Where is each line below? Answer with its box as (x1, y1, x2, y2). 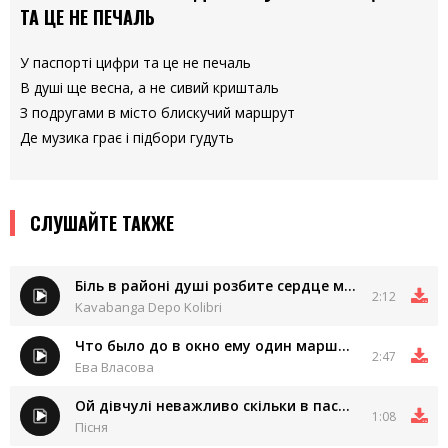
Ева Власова (75, 358, 154, 376)
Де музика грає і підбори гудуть (20, 128, 234, 147)
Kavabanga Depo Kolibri (75, 298, 222, 316)
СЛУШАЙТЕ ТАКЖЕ (30, 210, 174, 236)
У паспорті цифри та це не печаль (20, 53, 251, 72)
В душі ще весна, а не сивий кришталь (20, 78, 279, 97)
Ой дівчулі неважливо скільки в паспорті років (338, 396, 350, 415)
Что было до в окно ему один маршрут (338, 336, 350, 355)
